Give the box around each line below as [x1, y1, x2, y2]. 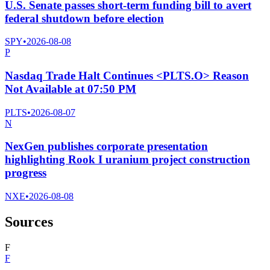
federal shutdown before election [5, 11, 164, 25]
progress [5, 166, 46, 180]
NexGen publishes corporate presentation [5, 140, 208, 153]
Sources [5, 214, 53, 230]
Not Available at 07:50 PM [5, 82, 136, 95]
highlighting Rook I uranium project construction [5, 153, 250, 166]
